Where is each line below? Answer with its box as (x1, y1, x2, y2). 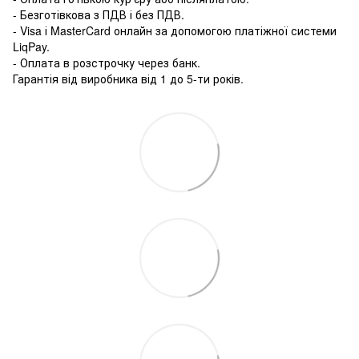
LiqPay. (13, 38, 50, 54)
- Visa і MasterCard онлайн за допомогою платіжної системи (13, 22, 337, 38)
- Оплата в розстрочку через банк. (13, 54, 200, 71)
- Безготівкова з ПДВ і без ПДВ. (13, 6, 184, 22)
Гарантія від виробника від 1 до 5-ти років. (13, 70, 244, 87)
